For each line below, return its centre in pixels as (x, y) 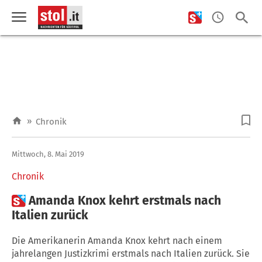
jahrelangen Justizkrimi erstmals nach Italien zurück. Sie (131, 253)
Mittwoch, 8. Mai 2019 (48, 154)
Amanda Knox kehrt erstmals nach (125, 200)
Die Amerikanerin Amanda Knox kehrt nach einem (117, 240)
